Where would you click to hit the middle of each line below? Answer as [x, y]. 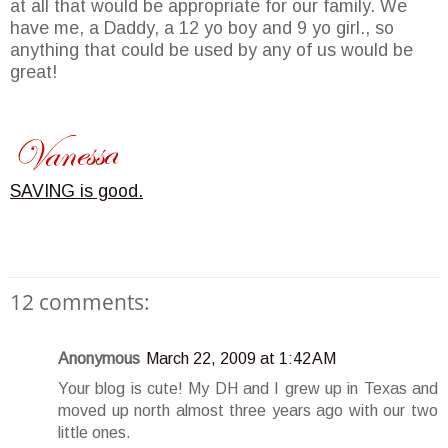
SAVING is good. [76, 191]
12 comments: [80, 302]
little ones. [94, 433]
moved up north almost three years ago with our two [248, 411]
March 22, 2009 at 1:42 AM [241, 359]
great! [33, 72]
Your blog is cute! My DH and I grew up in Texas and [248, 389]
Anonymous [99, 359]
